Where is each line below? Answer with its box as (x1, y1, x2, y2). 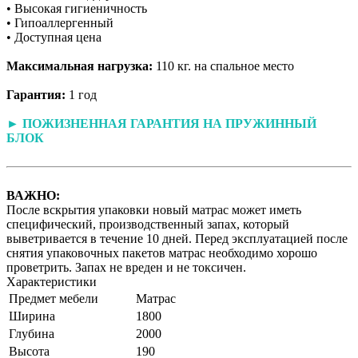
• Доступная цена (6, 30, 101, 44)
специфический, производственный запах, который (6, 217, 289, 231)
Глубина (9, 326, 54, 340)
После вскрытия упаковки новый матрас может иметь (6, 202, 301, 217)
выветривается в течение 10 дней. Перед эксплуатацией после (6, 231, 348, 245)
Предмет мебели (9, 291, 98, 305)
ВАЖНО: (6, 188, 60, 202)
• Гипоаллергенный (6, 15, 113, 30)
